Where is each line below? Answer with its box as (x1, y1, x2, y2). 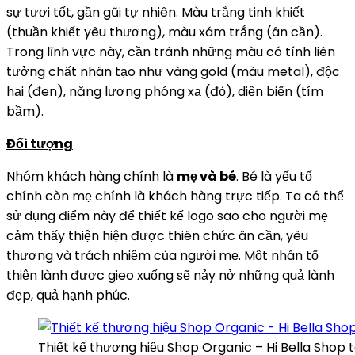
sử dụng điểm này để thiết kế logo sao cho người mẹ (6, 206, 328, 225)
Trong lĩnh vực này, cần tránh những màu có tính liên (6, 42, 335, 61)
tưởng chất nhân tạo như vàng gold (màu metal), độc (6, 62, 340, 81)
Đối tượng (6, 134, 73, 153)
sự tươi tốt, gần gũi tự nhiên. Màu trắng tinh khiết (6, 2, 305, 21)
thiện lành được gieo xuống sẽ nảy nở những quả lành (6, 265, 334, 284)
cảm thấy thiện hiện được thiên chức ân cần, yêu (6, 226, 308, 245)
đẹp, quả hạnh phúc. (6, 285, 130, 304)
